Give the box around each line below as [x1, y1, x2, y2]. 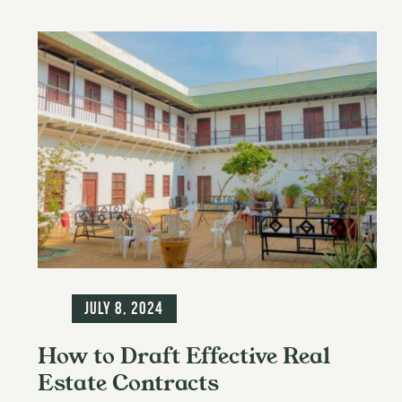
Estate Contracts [38, 367, 219, 398]
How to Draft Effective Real [38, 340, 330, 371]
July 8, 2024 [84, 298, 164, 318]
